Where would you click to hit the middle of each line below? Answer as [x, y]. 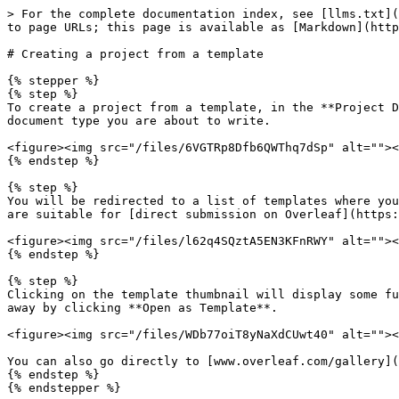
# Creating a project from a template [135, 54]
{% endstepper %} [64, 388]
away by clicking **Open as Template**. [142, 308]
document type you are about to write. [139, 121]
